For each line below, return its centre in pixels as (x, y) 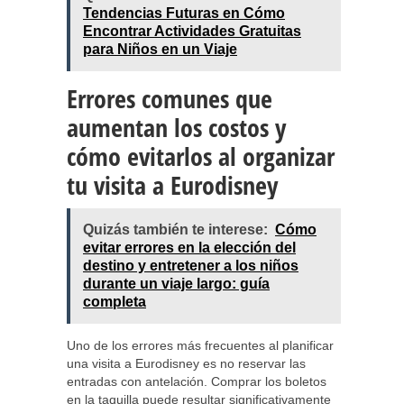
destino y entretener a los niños (191, 266)
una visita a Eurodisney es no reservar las (186, 363)
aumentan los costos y (176, 127)
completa (115, 302)
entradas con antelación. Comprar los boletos (197, 381)
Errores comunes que (170, 98)
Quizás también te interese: (175, 230)
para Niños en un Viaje (160, 49)
